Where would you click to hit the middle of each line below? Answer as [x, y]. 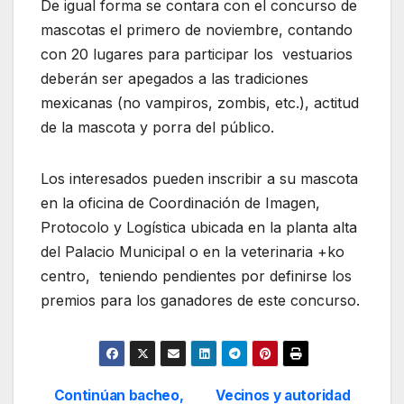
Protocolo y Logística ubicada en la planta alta [199, 228]
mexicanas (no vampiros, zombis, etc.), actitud [202, 103]
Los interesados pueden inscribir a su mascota [199, 179]
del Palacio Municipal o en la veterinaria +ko [193, 252]
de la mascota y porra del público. [157, 128]
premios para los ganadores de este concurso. [200, 301]
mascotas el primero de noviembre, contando [197, 30]
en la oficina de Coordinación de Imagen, [180, 203]
